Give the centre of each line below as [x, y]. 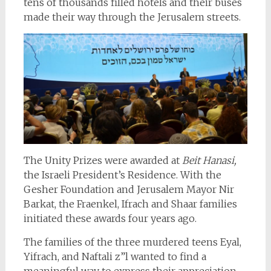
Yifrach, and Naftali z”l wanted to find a [115, 256]
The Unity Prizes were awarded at [103, 160]
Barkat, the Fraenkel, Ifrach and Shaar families [130, 204]
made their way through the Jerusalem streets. [132, 17]
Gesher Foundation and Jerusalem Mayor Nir [129, 189]
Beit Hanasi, [209, 160]
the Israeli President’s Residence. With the [122, 175]
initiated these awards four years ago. [110, 218]
